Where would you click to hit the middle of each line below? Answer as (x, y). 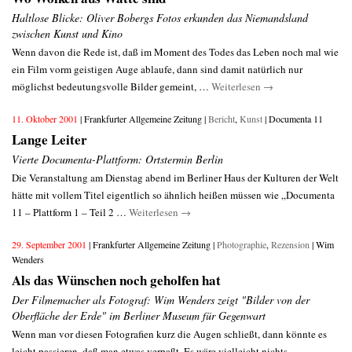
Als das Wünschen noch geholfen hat (116, 280)
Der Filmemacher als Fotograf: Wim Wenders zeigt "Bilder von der (161, 300)
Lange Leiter (49, 139)
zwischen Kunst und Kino (67, 33)
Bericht (222, 119)
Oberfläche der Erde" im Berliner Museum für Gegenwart (139, 315)
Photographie (242, 244)
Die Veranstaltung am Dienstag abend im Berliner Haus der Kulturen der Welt (175, 178)
